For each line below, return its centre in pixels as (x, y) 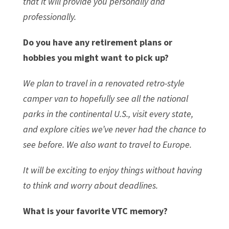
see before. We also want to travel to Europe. (107, 144)
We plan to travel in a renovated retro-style (104, 83)
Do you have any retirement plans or (97, 42)
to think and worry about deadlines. (90, 185)
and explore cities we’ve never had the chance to (114, 129)
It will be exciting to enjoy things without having (112, 170)
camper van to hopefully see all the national (105, 98)
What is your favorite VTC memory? (95, 211)
